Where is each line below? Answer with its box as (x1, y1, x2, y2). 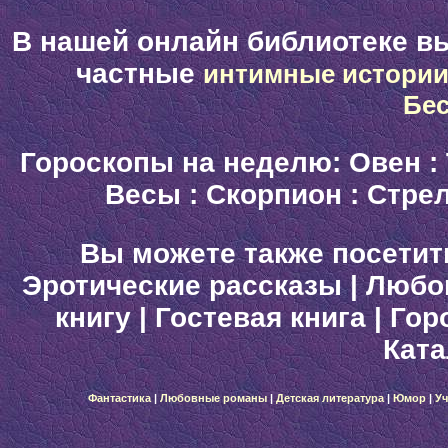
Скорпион (205, 179, 342, 211)
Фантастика (87, 392, 151, 405)
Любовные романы (159, 392, 267, 405)
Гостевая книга (154, 301, 366, 333)
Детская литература (275, 392, 384, 405)
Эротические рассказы (22, 269, 342, 301)
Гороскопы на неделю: (20, 147, 349, 179)
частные (75, 57, 203, 89)
